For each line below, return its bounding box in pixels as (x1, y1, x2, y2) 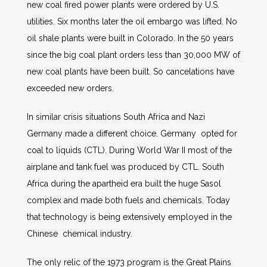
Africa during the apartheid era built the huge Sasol (27, 178, 221, 188)
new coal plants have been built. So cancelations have (27, 66, 234, 76)
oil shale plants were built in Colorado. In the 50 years (27, 33, 234, 43)
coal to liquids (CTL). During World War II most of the (27, 145, 232, 155)
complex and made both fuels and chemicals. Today (27, 195, 230, 205)
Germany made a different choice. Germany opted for (27, 128, 237, 138)
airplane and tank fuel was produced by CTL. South (27, 162, 224, 172)
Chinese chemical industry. (27, 228, 132, 238)
